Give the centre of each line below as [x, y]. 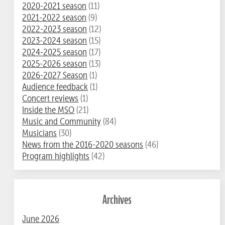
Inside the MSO [48, 109]
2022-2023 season [55, 29]
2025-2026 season [55, 63]
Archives [117, 200]
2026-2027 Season [55, 75]
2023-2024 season [55, 40]
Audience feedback [55, 86]
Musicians [40, 133]
